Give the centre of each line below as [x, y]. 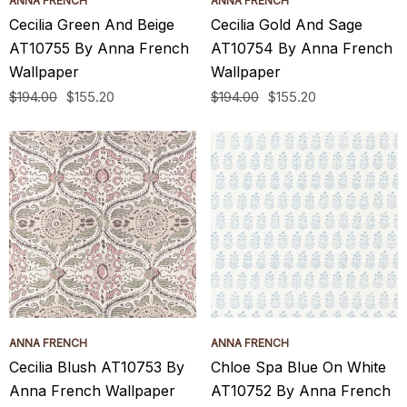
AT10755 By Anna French [99, 48]
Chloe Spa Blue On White [298, 367]
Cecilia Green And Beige [92, 25]
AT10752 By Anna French [301, 391]
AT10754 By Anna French [302, 48]
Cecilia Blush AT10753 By [97, 367]
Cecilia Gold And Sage [287, 25]
